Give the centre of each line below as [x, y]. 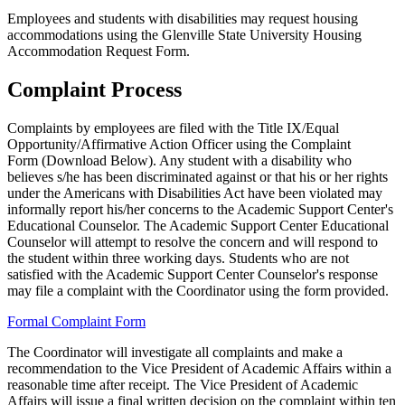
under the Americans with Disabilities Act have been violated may [195, 193]
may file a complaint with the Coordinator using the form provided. [198, 290]
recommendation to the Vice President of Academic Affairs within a [199, 368]
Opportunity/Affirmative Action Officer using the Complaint [179, 144]
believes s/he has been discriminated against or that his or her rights [198, 176]
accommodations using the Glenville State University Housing [184, 34]
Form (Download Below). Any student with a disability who [179, 160]
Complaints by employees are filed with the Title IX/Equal [173, 127]
